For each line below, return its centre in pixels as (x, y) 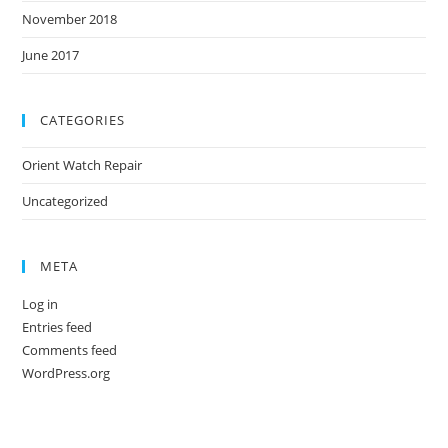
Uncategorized (65, 201)
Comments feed (70, 350)
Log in (40, 304)
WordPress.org (66, 373)
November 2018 (70, 19)
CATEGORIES (83, 120)
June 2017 (51, 55)
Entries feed (57, 327)
